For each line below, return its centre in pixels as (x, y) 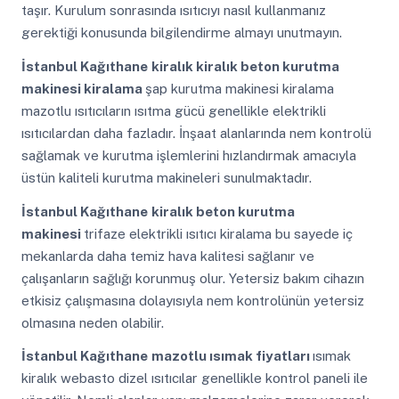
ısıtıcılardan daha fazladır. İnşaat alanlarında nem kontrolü (196, 133)
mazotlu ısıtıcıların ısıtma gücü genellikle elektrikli (173, 110)
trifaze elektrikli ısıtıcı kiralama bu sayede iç (218, 233)
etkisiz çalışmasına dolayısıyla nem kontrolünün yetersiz (192, 300)
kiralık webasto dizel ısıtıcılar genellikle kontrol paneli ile (194, 379)
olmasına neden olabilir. (92, 322)
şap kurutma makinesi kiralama (239, 88)
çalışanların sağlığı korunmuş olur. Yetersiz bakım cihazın (192, 278)
